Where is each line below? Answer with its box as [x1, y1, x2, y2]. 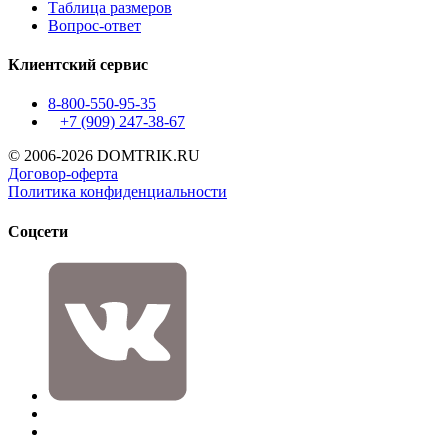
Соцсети [8, 222, 68, 240]
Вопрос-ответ [48, 16, 141, 34]
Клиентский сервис [8, 56, 148, 74]
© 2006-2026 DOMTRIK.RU [8, 147, 200, 165]
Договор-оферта [8, 165, 118, 183]
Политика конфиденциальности [8, 183, 227, 201]
